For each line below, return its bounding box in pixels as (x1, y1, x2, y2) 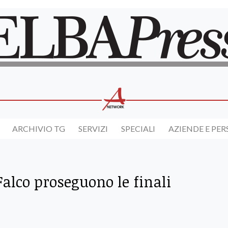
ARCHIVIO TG (12, 124, 65, 134)
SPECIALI (121, 124, 155, 134)
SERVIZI (78, 124, 108, 134)
